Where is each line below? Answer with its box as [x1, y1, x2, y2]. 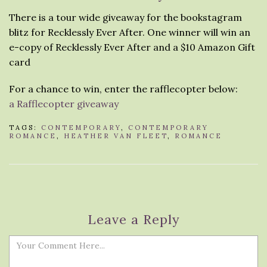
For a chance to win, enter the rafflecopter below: [9, 83, 238, 95]
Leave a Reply [87, 211, 180, 228]
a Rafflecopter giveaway [9, 98, 119, 110]
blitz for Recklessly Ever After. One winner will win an [9, 26, 250, 38]
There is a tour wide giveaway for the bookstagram [9, 11, 242, 23]
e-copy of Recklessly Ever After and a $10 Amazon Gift [9, 41, 255, 53]
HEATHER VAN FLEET [64, 132, 167, 140]
